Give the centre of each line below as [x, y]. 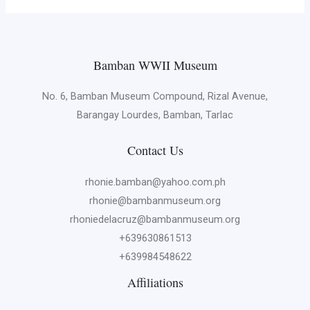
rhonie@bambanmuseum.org [155, 200]
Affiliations [155, 282]
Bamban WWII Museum [155, 65]
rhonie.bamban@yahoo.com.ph [155, 182]
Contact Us [155, 151]
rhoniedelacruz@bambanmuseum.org [155, 219]
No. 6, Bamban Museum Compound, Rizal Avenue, [155, 96]
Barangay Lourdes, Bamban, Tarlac [155, 115]
